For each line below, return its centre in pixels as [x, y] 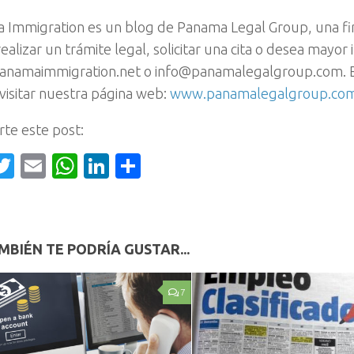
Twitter [55, 166]
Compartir [198, 166]
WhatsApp [137, 166]
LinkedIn [157, 166]
